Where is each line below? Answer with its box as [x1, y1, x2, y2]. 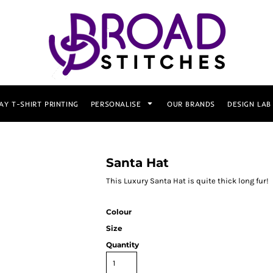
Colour [106, 207, 132, 216]
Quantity [106, 240, 139, 249]
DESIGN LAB [227, 99, 271, 108]
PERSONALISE [90, 99, 144, 108]
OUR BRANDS [166, 99, 215, 108]
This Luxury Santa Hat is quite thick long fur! [106, 176, 269, 185]
